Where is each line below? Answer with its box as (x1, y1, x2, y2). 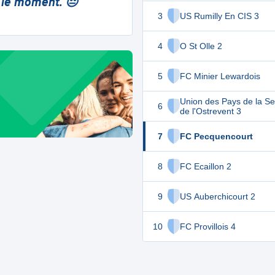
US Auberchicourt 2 (180, 192, 255, 201)
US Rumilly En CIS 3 (180, 11, 259, 21)
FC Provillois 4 (180, 222, 236, 231)
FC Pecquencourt (180, 131, 253, 141)
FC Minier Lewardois (180, 71, 260, 81)
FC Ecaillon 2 (180, 161, 231, 171)
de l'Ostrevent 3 (180, 106, 241, 116)
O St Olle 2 (180, 41, 222, 51)
